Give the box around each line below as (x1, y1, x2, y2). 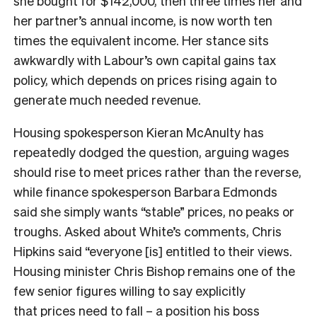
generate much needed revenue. (13, 91, 201, 108)
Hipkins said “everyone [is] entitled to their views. (13, 242, 292, 259)
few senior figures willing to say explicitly (13, 282, 246, 299)
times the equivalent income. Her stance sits (13, 31, 269, 48)
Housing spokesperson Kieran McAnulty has (13, 123, 264, 140)
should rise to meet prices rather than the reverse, (13, 163, 301, 180)
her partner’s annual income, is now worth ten (13, 11, 272, 28)
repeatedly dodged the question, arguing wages (13, 143, 289, 160)
